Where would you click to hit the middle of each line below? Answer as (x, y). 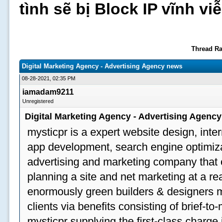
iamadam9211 (48, 92)
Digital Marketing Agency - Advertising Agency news (102, 66)
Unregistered (38, 101)
